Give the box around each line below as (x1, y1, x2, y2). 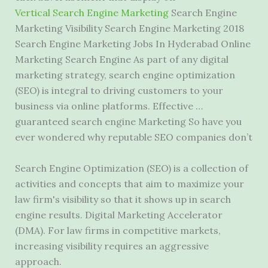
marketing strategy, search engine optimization (14, 69, 235, 81)
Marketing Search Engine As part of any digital (14, 53, 229, 66)
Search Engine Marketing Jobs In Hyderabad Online (14, 38, 251, 50)
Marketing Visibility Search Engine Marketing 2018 (14, 22, 244, 35)
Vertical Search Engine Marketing (14, 7, 169, 19)
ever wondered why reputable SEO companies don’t (14, 131, 252, 144)
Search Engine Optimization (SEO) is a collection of (14, 162, 248, 174)
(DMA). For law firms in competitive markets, (14, 224, 221, 236)
